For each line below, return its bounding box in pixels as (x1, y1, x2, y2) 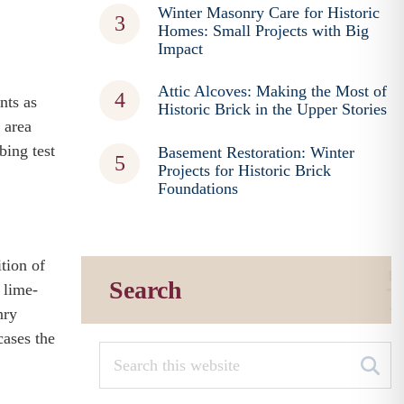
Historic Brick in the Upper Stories (158, 100, 388, 118)
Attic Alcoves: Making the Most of (158, 82, 388, 100)
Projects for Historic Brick (158, 161, 332, 179)
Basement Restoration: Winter (158, 143, 355, 161)
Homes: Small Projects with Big (158, 22, 370, 40)
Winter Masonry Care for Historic (158, 4, 381, 22)
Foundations (158, 179, 239, 197)
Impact (158, 40, 204, 58)
